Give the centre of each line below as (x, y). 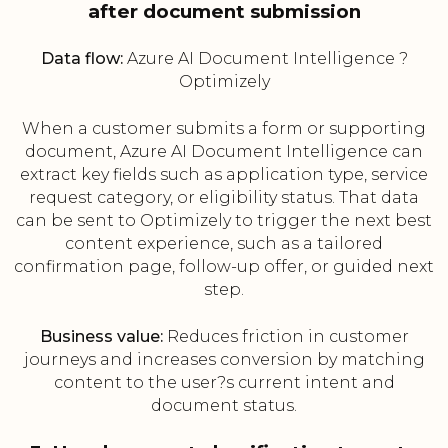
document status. (224, 406)
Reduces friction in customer (285, 337)
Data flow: (81, 59)
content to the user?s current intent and (224, 383)
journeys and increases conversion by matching (224, 360)
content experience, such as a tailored (224, 244)
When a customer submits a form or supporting (224, 129)
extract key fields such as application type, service (224, 175)
